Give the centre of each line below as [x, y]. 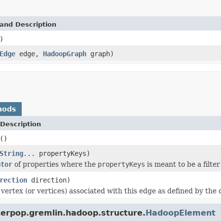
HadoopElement [181, 213]
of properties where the [55, 164]
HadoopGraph [65, 54]
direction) [49, 180]
